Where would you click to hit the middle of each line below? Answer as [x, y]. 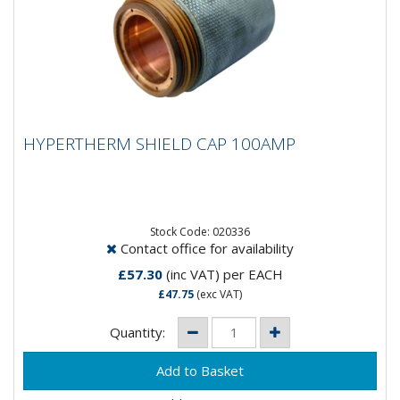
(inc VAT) [192, 274]
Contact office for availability [205, 248]
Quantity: [139, 332]
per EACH [253, 274]
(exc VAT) [218, 294]
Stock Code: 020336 [200, 231]
